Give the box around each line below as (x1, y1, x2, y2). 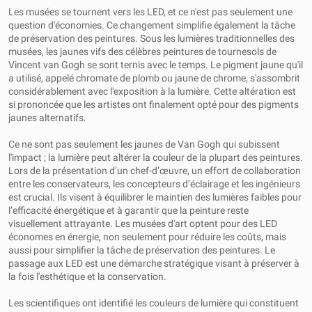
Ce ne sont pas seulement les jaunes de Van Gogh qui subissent (8, 139, 280, 150)
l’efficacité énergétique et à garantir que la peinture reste (8, 205, 249, 216)
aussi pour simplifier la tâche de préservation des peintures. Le (8, 244, 275, 256)
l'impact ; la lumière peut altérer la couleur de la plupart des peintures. (8, 152, 303, 163)
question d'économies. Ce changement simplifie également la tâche (8, 19, 295, 31)
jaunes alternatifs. (8, 112, 86, 123)
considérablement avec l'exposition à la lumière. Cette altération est (8, 86, 296, 97)
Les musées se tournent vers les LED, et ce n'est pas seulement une (8, 6, 292, 17)
